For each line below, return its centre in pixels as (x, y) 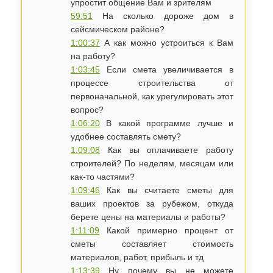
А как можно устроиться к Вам (167, 43)
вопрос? (87, 110)
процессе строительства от (152, 83)
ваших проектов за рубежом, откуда (152, 204)
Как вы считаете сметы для (167, 190)
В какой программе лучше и (167, 123)
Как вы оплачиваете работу (167, 150)
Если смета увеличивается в (167, 69)
